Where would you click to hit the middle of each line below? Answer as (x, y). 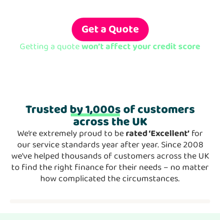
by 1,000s (95, 110)
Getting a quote (51, 47)
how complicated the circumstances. (110, 179)
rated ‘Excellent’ (158, 134)
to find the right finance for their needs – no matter (110, 168)
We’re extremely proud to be (71, 134)
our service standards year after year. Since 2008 (110, 145)
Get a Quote (110, 30)
